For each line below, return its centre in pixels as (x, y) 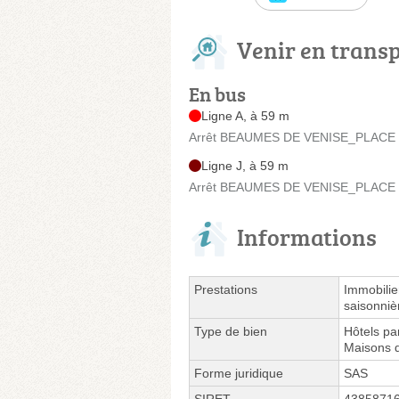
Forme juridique (239, 373)
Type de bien (231, 331)
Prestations (226, 289)
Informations (307, 236)
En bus (217, 94)
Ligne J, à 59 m (245, 165)
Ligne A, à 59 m (245, 115)
